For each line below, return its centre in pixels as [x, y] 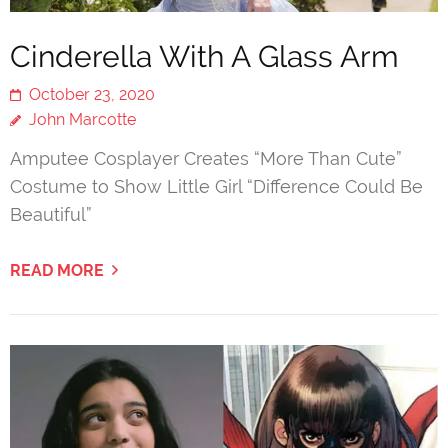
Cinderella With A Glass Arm [204, 57]
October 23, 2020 [92, 95]
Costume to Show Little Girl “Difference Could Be [216, 187]
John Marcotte [82, 120]
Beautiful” [51, 215]
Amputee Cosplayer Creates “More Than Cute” [206, 159]
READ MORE [57, 271]
